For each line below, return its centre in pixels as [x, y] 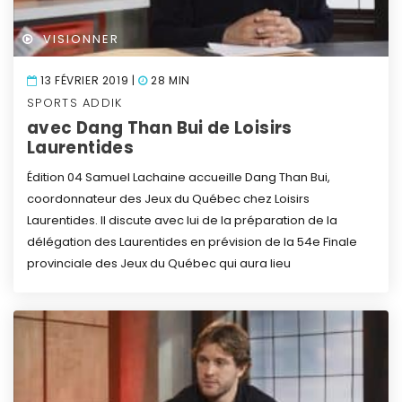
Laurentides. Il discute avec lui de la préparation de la [182, 220]
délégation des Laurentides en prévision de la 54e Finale [192, 241]
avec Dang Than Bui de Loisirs [160, 127]
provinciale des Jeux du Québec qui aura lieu [159, 263]
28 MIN [169, 80]
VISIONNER [81, 39]
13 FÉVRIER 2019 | [88, 80]
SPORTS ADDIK [75, 102]
